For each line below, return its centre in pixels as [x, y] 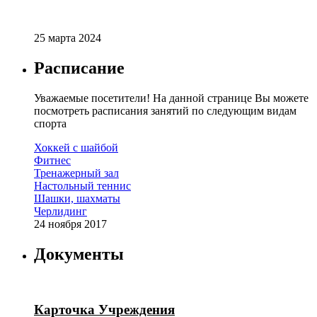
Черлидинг [60, 212]
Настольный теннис [82, 186]
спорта [50, 124]
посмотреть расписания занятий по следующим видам [165, 111]
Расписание [79, 68]
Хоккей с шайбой [76, 148]
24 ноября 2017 [70, 224]
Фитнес [52, 161]
